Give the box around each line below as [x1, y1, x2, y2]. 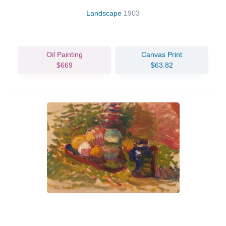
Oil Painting [46, 50, 83, 59]
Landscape [86, 9, 124, 17]
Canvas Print [141, 50, 182, 59]
